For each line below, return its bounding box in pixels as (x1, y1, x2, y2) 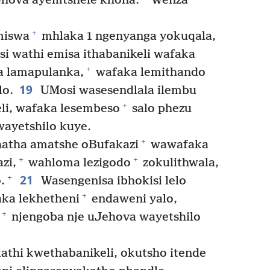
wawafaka (147, 137, 209, 152)
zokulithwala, (140, 155, 219, 170)
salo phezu (129, 101, 192, 116)
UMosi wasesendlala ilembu (37, 83, 196, 98)
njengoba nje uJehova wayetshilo (8, 210, 201, 224)
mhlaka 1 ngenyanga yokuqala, (38, 29, 216, 43)
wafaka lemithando (93, 65, 206, 80)
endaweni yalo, (89, 192, 177, 206)
